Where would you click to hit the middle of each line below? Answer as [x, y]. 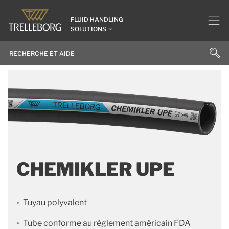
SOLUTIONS [88, 29]
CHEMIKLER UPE [96, 169]
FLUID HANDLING [97, 20]
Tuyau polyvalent [55, 203]
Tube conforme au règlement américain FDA [107, 223]
